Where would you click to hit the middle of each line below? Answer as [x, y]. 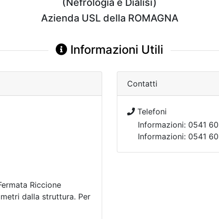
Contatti [142, 84]
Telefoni [151, 111]
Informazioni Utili [115, 50]
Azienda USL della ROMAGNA [109, 18]
